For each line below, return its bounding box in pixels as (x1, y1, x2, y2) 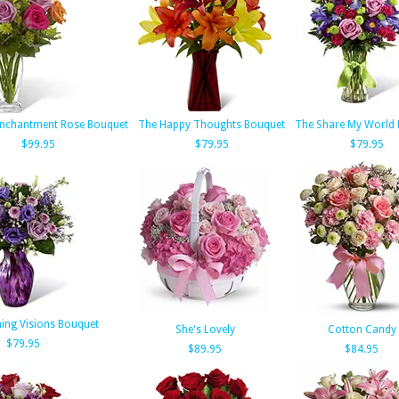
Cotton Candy (327, 323, 396, 336)
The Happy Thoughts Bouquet (138, 118, 285, 131)
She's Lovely (175, 323, 235, 336)
